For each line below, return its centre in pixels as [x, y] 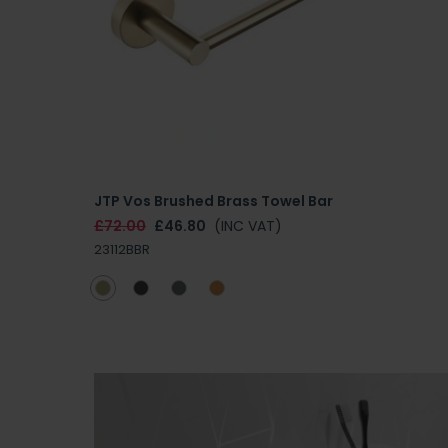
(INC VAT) [248, 225]
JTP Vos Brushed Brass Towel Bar [213, 200]
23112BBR [122, 249]
